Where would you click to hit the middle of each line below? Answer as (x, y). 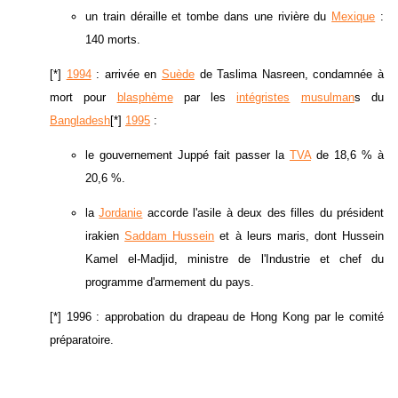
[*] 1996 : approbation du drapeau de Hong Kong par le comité (217, 317)
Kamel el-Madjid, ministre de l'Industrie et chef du (235, 259)
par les (205, 98)
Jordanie (121, 213)
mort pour (84, 98)
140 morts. (113, 40)
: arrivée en (127, 75)
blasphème (145, 98)
